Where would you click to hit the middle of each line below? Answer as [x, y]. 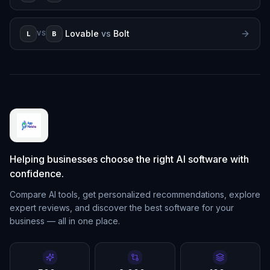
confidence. [37, 173]
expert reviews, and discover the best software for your [122, 207]
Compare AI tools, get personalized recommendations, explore [135, 194]
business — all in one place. [65, 221]
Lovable [82, 33]
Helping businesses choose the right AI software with [129, 159]
